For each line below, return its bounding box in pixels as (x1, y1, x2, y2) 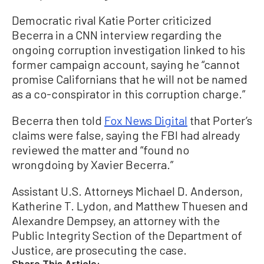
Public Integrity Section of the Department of (12, 228, 242, 242)
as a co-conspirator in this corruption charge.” (12, 87, 245, 101)
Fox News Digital (104, 113, 187, 127)
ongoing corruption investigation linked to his (12, 42, 245, 57)
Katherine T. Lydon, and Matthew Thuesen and (12, 199, 248, 213)
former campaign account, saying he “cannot (12, 57, 240, 71)
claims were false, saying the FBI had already (12, 128, 240, 142)
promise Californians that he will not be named (12, 72, 247, 86)
